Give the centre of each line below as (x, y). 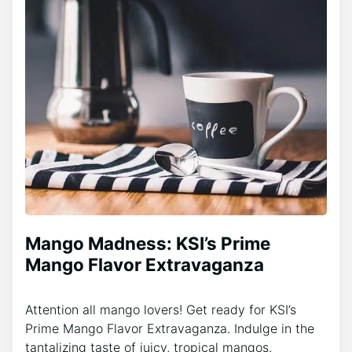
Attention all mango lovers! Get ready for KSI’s (161, 310)
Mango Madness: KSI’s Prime (148, 244)
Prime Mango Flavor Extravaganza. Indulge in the (170, 329)
